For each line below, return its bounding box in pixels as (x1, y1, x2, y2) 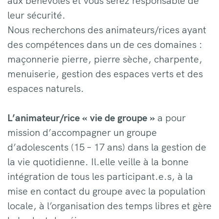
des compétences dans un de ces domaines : (7, 38, 202, 50)
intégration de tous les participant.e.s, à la (7, 170, 193, 182)
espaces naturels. (7, 82, 84, 94)
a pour (157, 111, 186, 124)
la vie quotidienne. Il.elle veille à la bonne (7, 155, 189, 168)
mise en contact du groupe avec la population (7, 184, 205, 197)
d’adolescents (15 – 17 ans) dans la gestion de (7, 140, 206, 153)
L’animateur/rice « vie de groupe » (7, 111, 157, 124)
